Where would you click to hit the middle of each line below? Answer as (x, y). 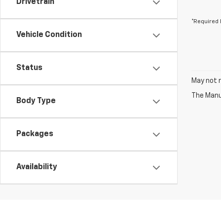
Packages (35, 134)
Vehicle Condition (49, 35)
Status (29, 68)
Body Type (36, 101)
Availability (37, 167)
